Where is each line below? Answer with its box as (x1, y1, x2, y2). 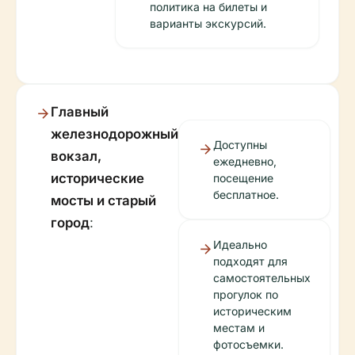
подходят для (213, 254, 288, 268)
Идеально (213, 238, 267, 251)
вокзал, (51, 148, 101, 164)
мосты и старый (51, 193, 156, 208)
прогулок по (213, 288, 278, 301)
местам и (213, 321, 265, 334)
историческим (213, 304, 292, 318)
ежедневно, (213, 155, 277, 168)
